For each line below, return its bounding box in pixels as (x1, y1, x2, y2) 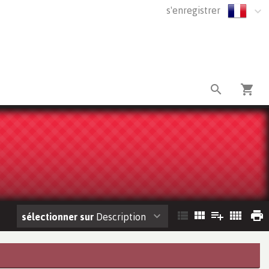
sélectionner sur (22, 210, 94, 223)
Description (94, 210, 146, 223)
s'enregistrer (166, 4, 220, 16)
